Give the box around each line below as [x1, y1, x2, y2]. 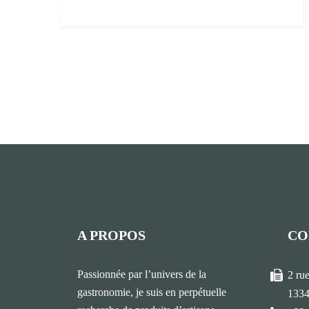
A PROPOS [77, 228, 146, 243]
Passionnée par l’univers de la [77, 268, 206, 281]
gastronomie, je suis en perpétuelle [77, 286, 226, 299]
